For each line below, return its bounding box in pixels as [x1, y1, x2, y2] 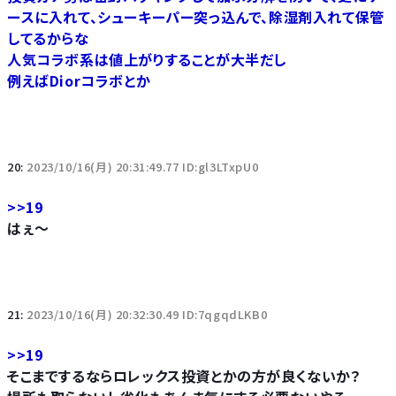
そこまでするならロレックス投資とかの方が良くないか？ [7, 365, 362, 386]
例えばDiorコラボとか [7, 70, 151, 91]
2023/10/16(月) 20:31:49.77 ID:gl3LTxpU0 [27, 158, 259, 175]
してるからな [7, 27, 89, 49]
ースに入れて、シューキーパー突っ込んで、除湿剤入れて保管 [7, 6, 385, 27]
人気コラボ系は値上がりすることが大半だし [7, 49, 287, 70]
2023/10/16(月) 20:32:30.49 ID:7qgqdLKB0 [27, 306, 268, 323]
